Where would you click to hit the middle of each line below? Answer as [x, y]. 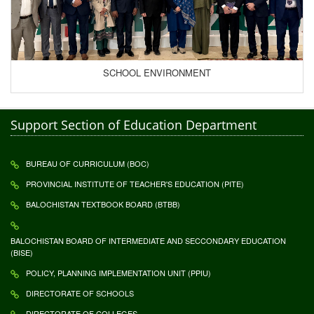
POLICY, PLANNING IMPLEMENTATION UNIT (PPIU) [118, 272]
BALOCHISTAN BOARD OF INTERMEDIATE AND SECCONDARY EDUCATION [148, 240]
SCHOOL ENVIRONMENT [157, 72]
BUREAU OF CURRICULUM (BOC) [88, 163]
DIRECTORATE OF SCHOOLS [80, 293]
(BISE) [22, 252]
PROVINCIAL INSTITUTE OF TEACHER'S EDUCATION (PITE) [135, 183]
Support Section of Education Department [134, 124]
